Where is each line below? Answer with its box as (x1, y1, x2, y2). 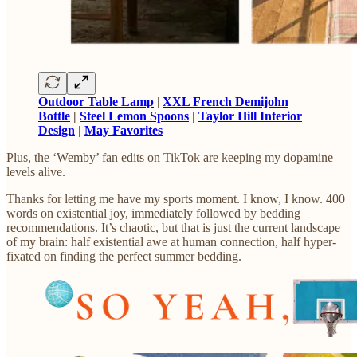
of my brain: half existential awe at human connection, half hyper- (6, 235, 336, 249)
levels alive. (6, 165, 65, 179)
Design (38, 124, 75, 138)
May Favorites (84, 124, 163, 138)
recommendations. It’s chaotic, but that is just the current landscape (6, 221, 340, 235)
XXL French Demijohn (163, 95, 288, 109)
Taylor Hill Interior (198, 109, 302, 124)
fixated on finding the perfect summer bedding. (6, 249, 241, 264)
